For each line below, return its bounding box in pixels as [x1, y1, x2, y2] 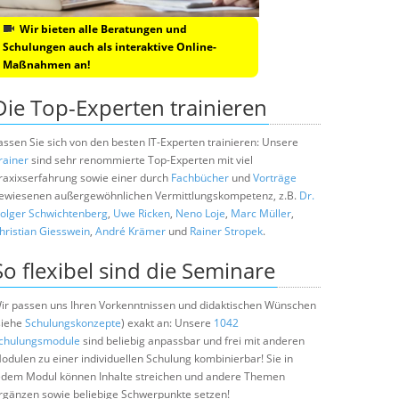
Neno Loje [175, 206, 225, 221]
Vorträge [253, 170, 297, 185]
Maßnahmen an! [3, 57, 90, 72]
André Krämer [95, 224, 166, 239]
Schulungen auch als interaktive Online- [3, 39, 216, 54]
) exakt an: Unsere [121, 315, 214, 330]
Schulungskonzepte [25, 315, 121, 330]
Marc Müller [231, 206, 291, 221]
